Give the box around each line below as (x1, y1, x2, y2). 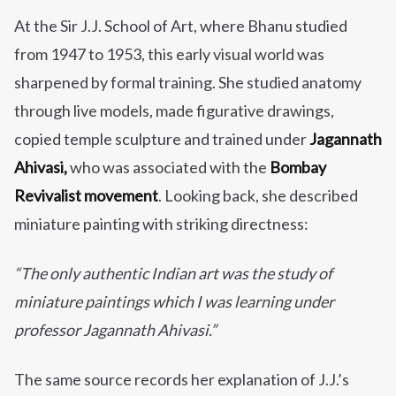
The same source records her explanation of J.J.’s (14, 369, 349, 390)
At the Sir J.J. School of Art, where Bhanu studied (14, 16, 347, 36)
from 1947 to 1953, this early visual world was (14, 44, 324, 65)
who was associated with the (67, 157, 270, 178)
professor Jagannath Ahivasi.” (14, 320, 217, 340)
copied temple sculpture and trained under (14, 129, 309, 149)
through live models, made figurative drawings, (14, 101, 334, 121)
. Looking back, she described (158, 186, 358, 206)
